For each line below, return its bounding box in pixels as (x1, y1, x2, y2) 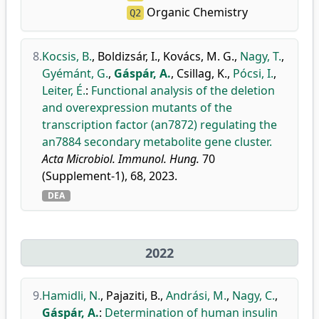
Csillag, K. (177, 66, 227, 81)
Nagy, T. (240, 48, 281, 64)
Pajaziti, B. (106, 288, 160, 303)
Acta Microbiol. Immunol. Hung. (42, 151, 199, 167)
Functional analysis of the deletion (91, 83, 275, 98)
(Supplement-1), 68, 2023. (42, 168, 177, 184)
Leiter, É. (42, 83, 85, 98)
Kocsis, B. (42, 48, 92, 64)
